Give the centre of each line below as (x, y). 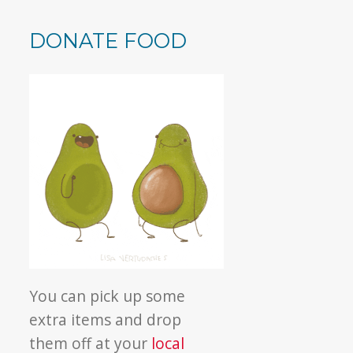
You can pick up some (108, 295)
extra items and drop (106, 319)
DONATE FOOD (108, 40)
